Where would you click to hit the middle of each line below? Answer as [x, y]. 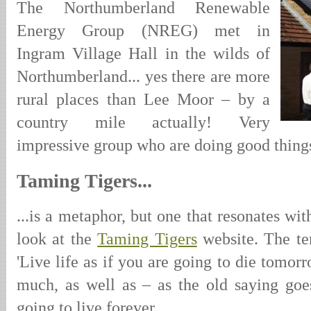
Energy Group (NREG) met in [143, 31]
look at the [57, 239]
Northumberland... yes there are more [143, 77]
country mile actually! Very [143, 123]
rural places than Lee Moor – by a [143, 100]
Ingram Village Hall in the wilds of [143, 54]
